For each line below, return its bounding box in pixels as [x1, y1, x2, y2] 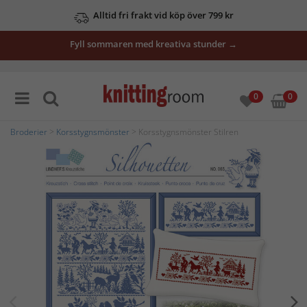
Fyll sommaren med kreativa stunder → [70, 38, 237, 50]
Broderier [10, 126, 47, 138]
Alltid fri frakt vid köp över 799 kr [93, 9, 234, 21]
